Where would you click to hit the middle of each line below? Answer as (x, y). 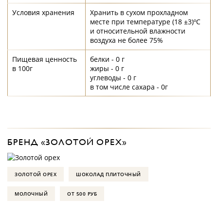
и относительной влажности (138, 31)
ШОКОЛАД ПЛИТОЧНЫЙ (109, 174)
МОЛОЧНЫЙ (31, 193)
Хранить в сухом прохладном (139, 12)
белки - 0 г (107, 59)
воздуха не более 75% (127, 40)
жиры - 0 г (107, 68)
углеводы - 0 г (113, 78)
